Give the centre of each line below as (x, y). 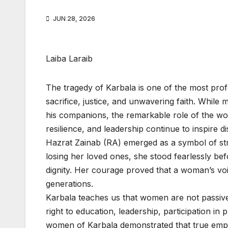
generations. (69, 184)
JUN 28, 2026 (73, 19)
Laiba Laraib (69, 59)
